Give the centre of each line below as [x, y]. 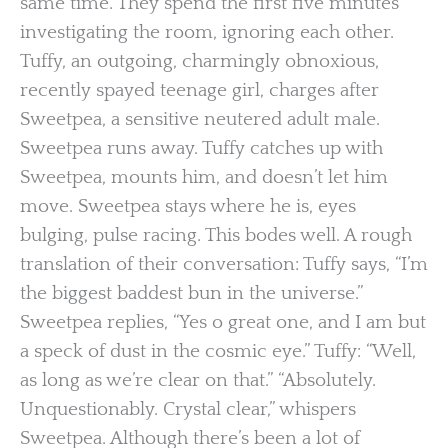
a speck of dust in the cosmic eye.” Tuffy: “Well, [218, 351]
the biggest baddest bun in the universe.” [191, 293]
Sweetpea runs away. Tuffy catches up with [201, 148]
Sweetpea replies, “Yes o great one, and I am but [223, 322]
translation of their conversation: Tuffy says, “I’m [224, 264]
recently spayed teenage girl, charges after [199, 90]
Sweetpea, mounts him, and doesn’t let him [204, 177]
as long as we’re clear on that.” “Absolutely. [198, 380]
